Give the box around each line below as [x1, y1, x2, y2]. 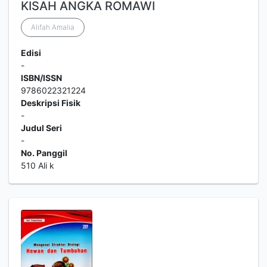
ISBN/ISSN [21, 73, 62, 83]
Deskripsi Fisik [21, 98, 80, 108]
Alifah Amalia [31, 23, 74, 32]
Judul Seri [21, 123, 62, 133]
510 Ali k [21, 160, 54, 170]
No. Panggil [21, 148, 67, 158]
